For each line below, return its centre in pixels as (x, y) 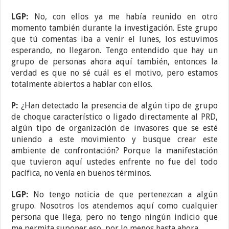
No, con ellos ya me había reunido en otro (126, 17)
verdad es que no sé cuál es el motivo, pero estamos (114, 73)
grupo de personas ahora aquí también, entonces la (114, 62)
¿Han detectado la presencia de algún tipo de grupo (119, 106)
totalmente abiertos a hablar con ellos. (82, 84)
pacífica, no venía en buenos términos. (82, 173)
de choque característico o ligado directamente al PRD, (114, 117)
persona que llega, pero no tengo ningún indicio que (114, 217)
